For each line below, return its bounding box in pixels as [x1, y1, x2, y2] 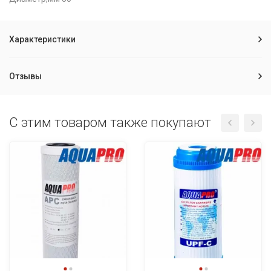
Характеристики [9, 34, 76, 44]
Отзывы [9, 71, 42, 81]
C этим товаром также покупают [9, 115, 211, 130]
